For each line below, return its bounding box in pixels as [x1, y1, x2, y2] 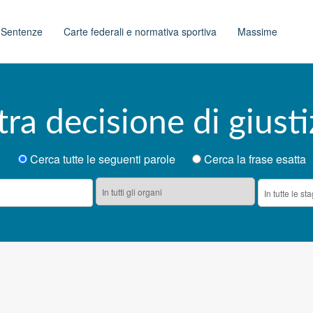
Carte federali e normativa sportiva [64, 24, 217, 38]
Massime [238, 24, 277, 38]
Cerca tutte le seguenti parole [27, 151, 192, 167]
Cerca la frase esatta [201, 151, 306, 167]
